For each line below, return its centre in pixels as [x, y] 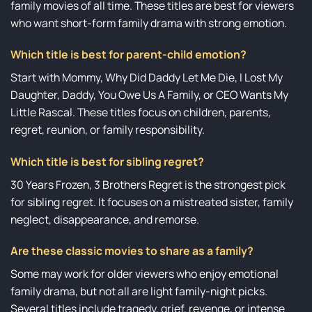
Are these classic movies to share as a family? [132, 251]
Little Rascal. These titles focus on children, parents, [141, 112]
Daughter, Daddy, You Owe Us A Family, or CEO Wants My [149, 95]
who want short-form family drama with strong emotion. [149, 23]
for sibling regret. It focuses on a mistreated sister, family [152, 202]
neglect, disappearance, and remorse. [105, 219]
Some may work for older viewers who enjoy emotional [145, 274]
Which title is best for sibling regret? [107, 161]
